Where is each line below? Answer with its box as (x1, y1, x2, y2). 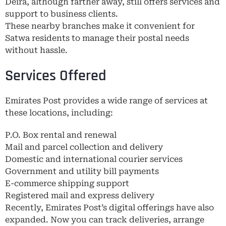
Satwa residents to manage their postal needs (5, 33, 189, 43)
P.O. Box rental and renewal (5, 130, 117, 140)
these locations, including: (5, 107, 113, 118)
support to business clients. (5, 9, 118, 19)
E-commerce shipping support (5, 178, 129, 188)
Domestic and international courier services (5, 154, 183, 164)
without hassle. (5, 45, 68, 55)
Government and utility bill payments (5, 166, 159, 176)
